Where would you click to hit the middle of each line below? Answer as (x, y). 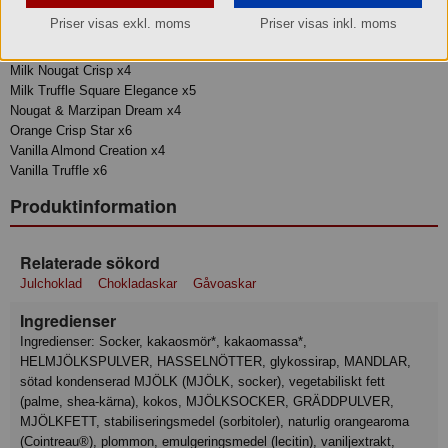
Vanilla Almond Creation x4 (87, 150)
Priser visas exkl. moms (120, 24)
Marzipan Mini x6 (59, 30)
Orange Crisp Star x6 (71, 130)
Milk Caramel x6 (57, 50)
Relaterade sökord (90, 262)
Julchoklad (51, 283)
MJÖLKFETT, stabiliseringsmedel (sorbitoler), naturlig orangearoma (214, 422)
